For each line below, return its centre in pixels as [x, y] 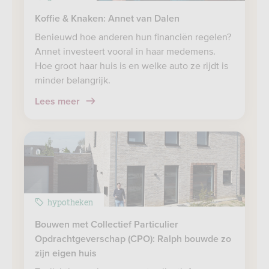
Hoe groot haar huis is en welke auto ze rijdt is [131, 65]
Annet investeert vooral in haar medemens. [125, 51]
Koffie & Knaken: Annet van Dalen [107, 19]
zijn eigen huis [66, 253]
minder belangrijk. [73, 80]
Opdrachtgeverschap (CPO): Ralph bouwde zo [133, 239]
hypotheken [70, 201]
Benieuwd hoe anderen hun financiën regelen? [133, 37]
